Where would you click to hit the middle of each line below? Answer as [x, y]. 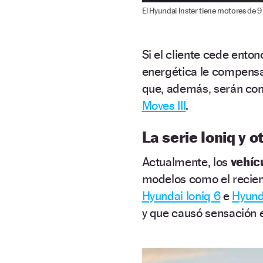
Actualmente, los [185, 162]
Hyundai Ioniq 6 [181, 196]
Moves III [164, 106]
